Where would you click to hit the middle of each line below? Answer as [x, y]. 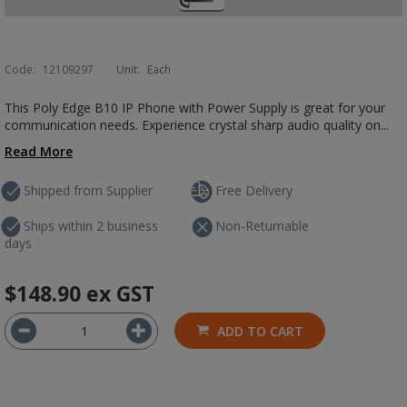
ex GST [120, 293]
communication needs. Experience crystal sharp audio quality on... [197, 125]
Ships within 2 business [91, 226]
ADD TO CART [260, 331]
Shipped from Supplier [88, 190]
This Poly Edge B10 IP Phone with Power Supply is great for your [195, 108]
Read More [39, 151]
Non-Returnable [263, 226]
